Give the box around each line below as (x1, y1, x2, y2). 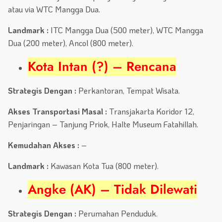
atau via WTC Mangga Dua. (8, 4, 100, 15)
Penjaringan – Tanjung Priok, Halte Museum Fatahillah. (8, 119, 198, 130)
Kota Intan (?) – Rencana (28, 57, 176, 76)
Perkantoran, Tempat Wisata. (76, 85, 180, 96)
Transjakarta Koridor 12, (109, 106, 194, 117)
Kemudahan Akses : (8, 140, 79, 151)
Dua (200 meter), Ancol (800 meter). (8, 38, 133, 49)
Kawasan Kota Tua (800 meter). (49, 161, 159, 171)
